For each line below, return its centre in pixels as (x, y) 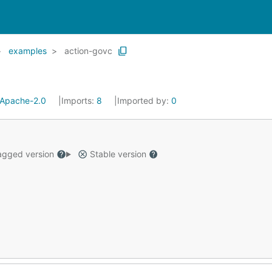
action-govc (88, 51)
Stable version (118, 154)
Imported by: (144, 100)
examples (28, 51)
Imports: (79, 100)
